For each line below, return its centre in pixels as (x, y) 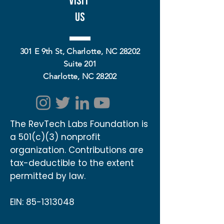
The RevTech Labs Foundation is (79, 124)
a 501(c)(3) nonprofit (55, 137)
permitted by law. (48, 176)
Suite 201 (80, 64)
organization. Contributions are (77, 150)
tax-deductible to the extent (72, 163)
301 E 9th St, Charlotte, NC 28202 (80, 51)
